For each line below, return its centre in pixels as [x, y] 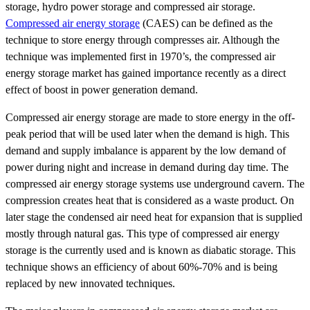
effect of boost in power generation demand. [102, 89]
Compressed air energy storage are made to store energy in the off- [150, 117]
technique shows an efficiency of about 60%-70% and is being [142, 266]
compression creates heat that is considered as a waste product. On [150, 200]
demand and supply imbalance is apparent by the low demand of [146, 150]
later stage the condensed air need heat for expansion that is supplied [154, 217]
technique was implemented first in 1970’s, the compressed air [140, 56]
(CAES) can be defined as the [206, 23]
